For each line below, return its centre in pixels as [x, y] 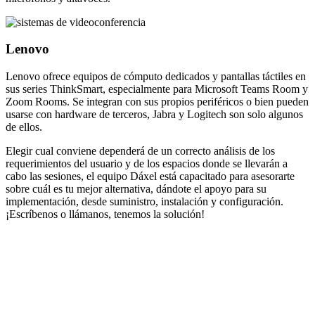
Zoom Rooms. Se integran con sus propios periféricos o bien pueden [157, 101]
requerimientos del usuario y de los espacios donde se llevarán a [147, 163]
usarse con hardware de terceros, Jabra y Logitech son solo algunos [154, 114]
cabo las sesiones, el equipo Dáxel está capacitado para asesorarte [150, 176]
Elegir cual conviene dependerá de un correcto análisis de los [140, 150]
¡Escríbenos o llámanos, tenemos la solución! [105, 214]
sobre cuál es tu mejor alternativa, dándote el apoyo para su [136, 188]
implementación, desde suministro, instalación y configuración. [144, 201]
